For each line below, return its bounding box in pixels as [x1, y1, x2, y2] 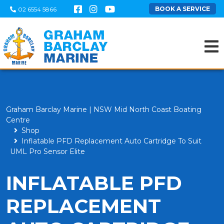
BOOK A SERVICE [155, 5, 210, 12]
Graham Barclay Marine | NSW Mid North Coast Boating [6, 105, 201, 114]
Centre [6, 115, 30, 124]
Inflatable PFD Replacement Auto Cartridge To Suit [21, 136, 201, 145]
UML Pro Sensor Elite [10, 147, 85, 156]
